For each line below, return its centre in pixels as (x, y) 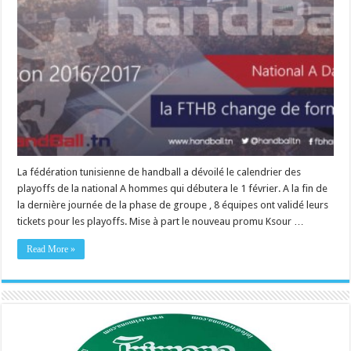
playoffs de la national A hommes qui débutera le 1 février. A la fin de (173, 188)
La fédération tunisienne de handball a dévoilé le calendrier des (159, 172)
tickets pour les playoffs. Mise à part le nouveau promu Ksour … (161, 221)
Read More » (51, 249)
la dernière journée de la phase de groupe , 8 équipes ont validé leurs (173, 204)
